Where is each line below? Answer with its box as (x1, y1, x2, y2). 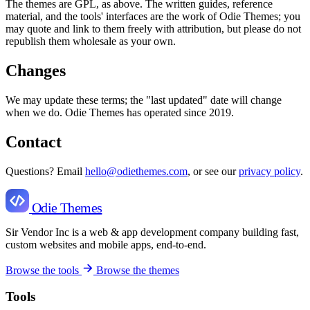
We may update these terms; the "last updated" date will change (6, 93, 282, 106)
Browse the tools (6, 264, 82, 276)
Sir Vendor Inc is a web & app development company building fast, (6, 226, 299, 238)
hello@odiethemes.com (85, 165, 188, 177)
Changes (6, 61, 66, 80)
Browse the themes (96, 264, 179, 276)
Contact (6, 132, 62, 151)
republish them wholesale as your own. (6, 35, 176, 47)
